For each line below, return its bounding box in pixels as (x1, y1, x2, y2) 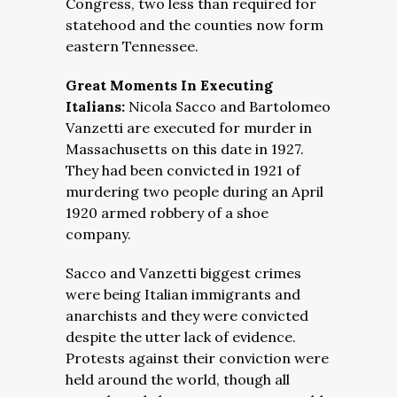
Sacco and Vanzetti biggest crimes (66, 264, 301, 282)
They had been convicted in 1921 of (66, 161, 300, 179)
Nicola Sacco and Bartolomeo (128, 97, 331, 115)
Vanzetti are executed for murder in (66, 119, 312, 136)
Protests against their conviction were (66, 349, 329, 367)
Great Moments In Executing (66, 76, 273, 94)
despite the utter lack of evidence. (66, 328, 296, 346)
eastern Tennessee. (66, 37, 198, 55)
